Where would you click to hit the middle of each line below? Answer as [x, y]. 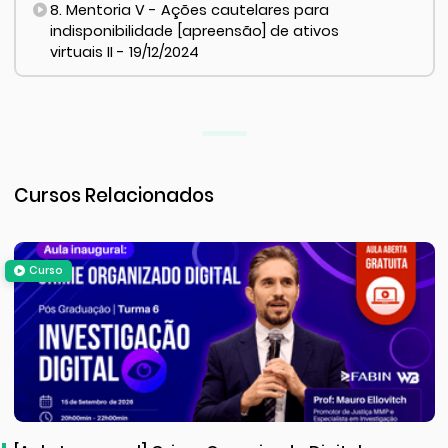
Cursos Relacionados [113, 196]
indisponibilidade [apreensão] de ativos [194, 31]
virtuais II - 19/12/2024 [124, 52]
